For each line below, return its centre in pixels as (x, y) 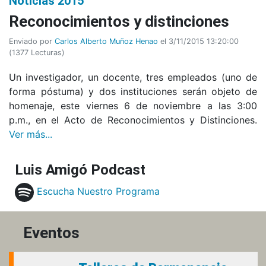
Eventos (51, 232)
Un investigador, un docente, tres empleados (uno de (133, 77)
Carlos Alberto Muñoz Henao (106, 41)
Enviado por (32, 41)
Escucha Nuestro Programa (98, 191)
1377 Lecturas (37, 52)
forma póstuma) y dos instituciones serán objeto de (133, 91)
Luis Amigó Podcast (80, 170)
